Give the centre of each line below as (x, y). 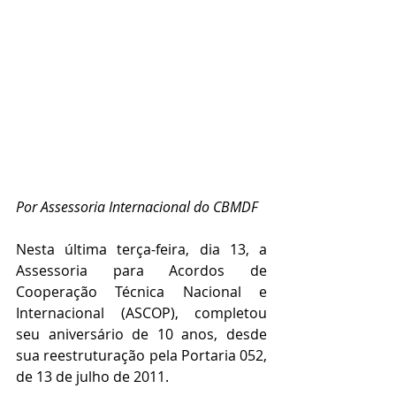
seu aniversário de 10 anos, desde (141, 335)
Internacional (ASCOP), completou (141, 313)
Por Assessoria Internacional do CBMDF (137, 207)
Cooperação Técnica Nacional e (141, 292)
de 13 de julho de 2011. (92, 377)
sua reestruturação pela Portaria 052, (141, 356)
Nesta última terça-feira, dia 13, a (141, 250)
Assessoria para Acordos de (141, 271)
